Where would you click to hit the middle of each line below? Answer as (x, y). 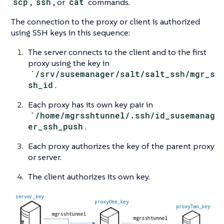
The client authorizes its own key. (89, 176)
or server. (45, 157)
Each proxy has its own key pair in (90, 104)
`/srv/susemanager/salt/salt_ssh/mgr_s (123, 73)
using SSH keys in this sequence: (70, 32)
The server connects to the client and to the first (117, 52)
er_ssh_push (55, 126)
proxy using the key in (69, 63)
